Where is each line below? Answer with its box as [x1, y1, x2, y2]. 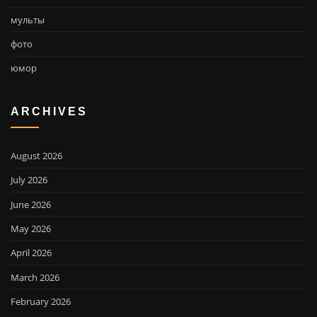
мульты [11, 13, 45, 26]
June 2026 [11, 197, 51, 211]
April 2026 [11, 246, 52, 260]
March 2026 [11, 270, 59, 284]
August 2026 [11, 149, 62, 162]
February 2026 [11, 295, 71, 309]
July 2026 [11, 173, 47, 187]
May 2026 [11, 221, 51, 235]
